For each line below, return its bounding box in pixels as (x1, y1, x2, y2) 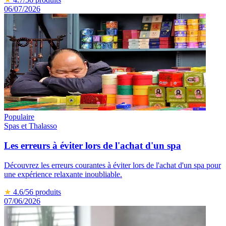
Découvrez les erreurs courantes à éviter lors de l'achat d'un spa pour (4, 160, 221, 169)
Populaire (4, 112, 34, 122)
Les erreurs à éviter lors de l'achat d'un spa (4, 140, 181, 151)
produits (35, 187, 61, 196)
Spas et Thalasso (4, 122, 57, 131)
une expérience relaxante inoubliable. (4, 169, 122, 179)
